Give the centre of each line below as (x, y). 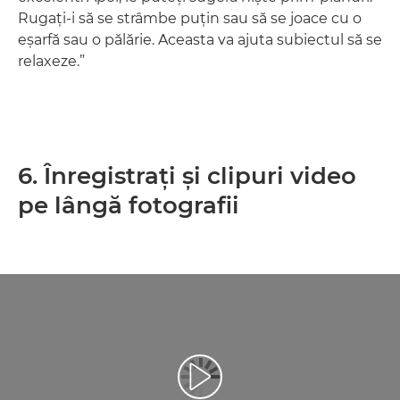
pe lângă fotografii (129, 205)
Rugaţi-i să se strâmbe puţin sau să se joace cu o (190, 18)
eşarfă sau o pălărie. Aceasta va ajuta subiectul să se (200, 40)
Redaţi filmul (239, 384)
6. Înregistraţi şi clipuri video (187, 176)
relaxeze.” (51, 61)
